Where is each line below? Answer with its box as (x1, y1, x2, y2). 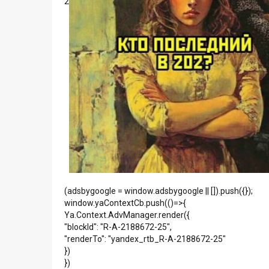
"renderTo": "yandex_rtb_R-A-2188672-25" (64, 234, 226, 244)
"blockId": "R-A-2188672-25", (64, 222, 172, 232)
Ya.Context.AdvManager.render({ (64, 210, 190, 220)
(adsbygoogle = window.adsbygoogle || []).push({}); (64, 186, 253, 196)
